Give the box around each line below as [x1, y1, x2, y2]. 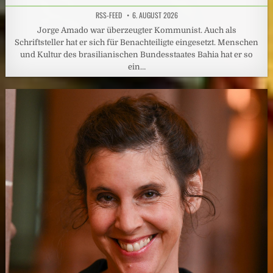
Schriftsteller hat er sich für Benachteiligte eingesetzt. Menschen [15, 37, 258, 47]
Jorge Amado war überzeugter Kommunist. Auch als [37, 25, 236, 35]
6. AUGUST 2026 [132, 9, 178, 20]
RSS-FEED [95, 9, 122, 20]
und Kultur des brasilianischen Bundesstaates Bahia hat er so [20, 49, 253, 59]
